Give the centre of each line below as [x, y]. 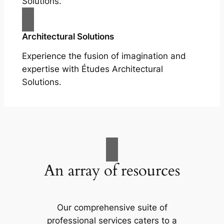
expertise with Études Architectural [92, 69]
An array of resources [112, 170]
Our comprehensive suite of [112, 208]
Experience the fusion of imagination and [104, 56]
